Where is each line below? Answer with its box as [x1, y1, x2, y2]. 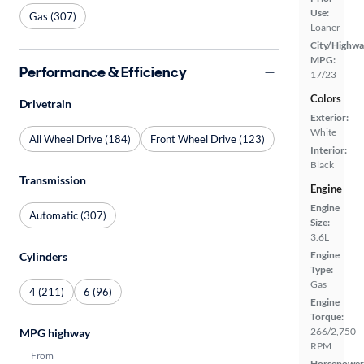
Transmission [19, 173, 86, 187]
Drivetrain [19, 97, 71, 110]
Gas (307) [29, 9, 76, 23]
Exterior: [310, 111, 349, 124]
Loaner [310, 21, 340, 34]
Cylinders [19, 249, 67, 263]
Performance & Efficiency [19, 62, 187, 82]
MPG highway [19, 326, 90, 340]
